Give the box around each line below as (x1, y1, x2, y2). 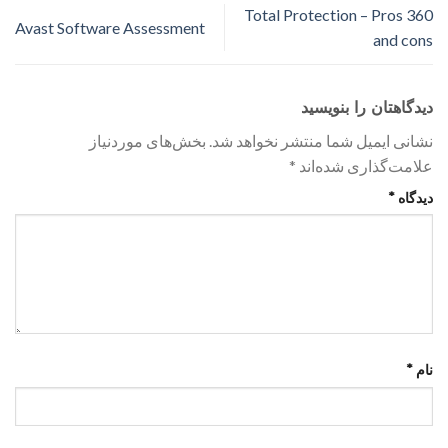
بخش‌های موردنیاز (89, 130, 206, 150)
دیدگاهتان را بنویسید (296, 97, 433, 117)
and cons (373, 30, 433, 50)
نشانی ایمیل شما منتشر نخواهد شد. (209, 130, 433, 150)
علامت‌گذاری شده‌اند (296, 155, 433, 175)
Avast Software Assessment (15, 17, 205, 37)
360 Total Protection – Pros (244, 5, 403, 25)
